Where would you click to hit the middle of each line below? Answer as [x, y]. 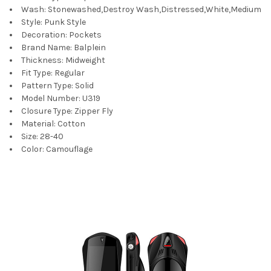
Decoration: [44, 34]
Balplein [90, 47]
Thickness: [42, 60]
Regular [70, 73]
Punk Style [65, 22]
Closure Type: [47, 111]
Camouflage [69, 149]
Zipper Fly [94, 111]
